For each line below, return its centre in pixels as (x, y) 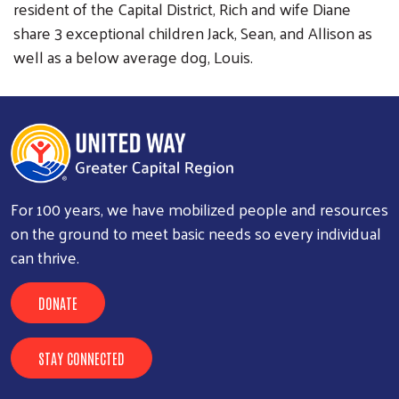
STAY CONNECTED (81, 358)
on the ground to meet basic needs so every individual (196, 233)
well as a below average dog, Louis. (133, 56)
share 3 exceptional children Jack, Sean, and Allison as (193, 32)
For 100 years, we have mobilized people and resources (199, 209)
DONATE (58, 303)
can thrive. (45, 257)
